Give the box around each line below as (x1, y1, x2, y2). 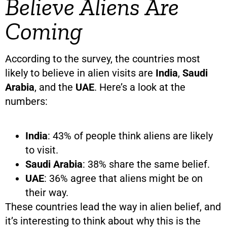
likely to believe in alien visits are (5, 66, 156, 79)
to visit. (25, 143, 58, 156)
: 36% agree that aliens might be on (44, 172, 203, 184)
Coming (5, 16, 83, 46)
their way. (25, 186, 68, 199)
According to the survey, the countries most (5, 52, 200, 65)
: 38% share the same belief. (83, 158, 210, 170)
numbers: (5, 95, 48, 107)
